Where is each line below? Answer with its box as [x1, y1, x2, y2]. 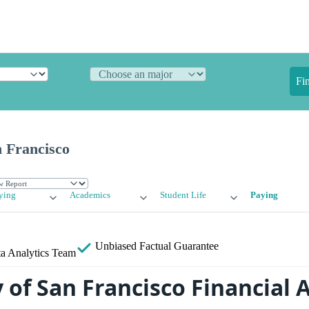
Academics [70, 190, 111, 201]
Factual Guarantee [139, 240, 219, 252]
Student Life [159, 190, 206, 201]
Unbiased [92, 240, 139, 252]
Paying [250, 190, 278, 201]
